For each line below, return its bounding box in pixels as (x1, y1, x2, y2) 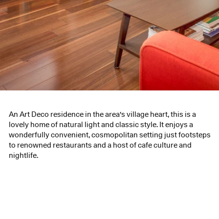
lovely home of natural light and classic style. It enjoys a (8, 120, 193, 129)
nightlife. (8, 151, 38, 160)
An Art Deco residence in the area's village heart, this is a (8, 110, 196, 119)
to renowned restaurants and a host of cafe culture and (8, 141, 192, 150)
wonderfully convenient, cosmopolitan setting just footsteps (8, 131, 211, 139)
